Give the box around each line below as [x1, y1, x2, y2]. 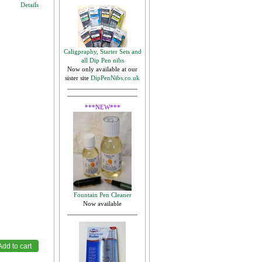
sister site [65, 74, 91, 81]
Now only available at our [67, 65, 137, 73]
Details [20, 1, 39, 8]
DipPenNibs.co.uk [91, 74, 140, 81]
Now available [83, 200, 122, 207]
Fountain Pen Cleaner [73, 191, 132, 198]
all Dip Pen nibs [81, 57, 124, 64]
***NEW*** [84, 104, 120, 111]
